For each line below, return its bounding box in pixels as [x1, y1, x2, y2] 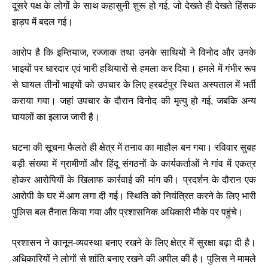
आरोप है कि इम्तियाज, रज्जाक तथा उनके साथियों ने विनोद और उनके [12, 47, 256, 58]
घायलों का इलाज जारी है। [12, 112, 100, 123]
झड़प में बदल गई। [12, 17, 73, 28]
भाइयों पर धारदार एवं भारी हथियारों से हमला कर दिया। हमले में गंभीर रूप [12, 63, 256, 74]
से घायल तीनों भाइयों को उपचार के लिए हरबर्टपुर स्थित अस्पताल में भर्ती [12, 80, 256, 90]
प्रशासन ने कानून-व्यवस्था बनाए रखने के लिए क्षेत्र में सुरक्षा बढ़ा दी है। [12, 237, 256, 248]
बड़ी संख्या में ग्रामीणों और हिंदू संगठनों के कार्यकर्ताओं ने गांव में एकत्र [12, 159, 256, 169]
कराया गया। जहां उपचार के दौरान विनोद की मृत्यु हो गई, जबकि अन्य [12, 96, 256, 106]
